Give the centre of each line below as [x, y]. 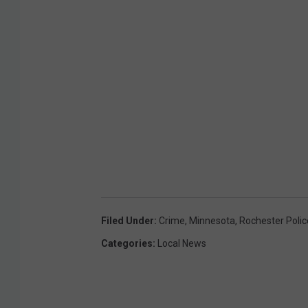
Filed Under [128, 220]
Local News [182, 243]
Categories [127, 243]
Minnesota [212, 220]
